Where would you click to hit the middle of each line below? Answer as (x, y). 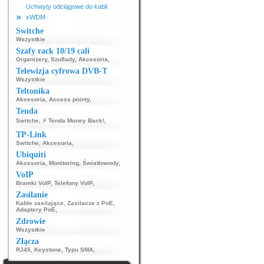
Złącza (27, 241)
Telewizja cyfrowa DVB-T (62, 71)
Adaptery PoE (36, 209)
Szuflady (63, 59)
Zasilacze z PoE (90, 203)
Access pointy (69, 99)
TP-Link (31, 135)
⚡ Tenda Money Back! (73, 121)
